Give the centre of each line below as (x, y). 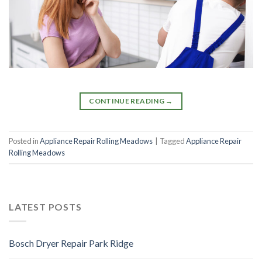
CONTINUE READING (127, 101)
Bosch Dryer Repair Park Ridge (71, 243)
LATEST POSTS (45, 207)
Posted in (24, 141)
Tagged (173, 141)
